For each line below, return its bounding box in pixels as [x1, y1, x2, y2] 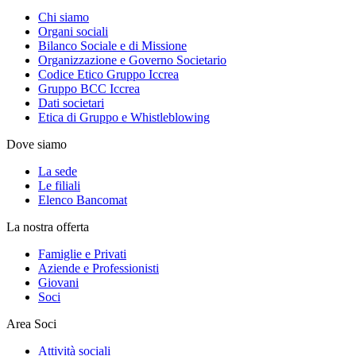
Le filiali [38, 178, 80, 192]
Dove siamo [6, 137, 67, 151]
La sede [38, 164, 77, 178]
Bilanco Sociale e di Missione [38, 38, 187, 52]
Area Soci [6, 316, 56, 331]
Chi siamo [38, 10, 89, 24]
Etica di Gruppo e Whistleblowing [38, 110, 210, 124]
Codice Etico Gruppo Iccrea [38, 67, 179, 81]
